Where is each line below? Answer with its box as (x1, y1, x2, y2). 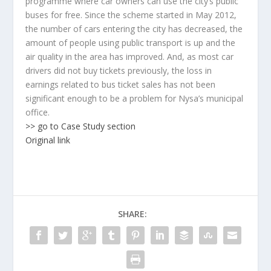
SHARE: (118, 208, 147, 220)
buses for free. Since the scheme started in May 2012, (25, 9, 237, 21)
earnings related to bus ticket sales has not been (25, 79, 216, 90)
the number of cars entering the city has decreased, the (25, 23, 243, 34)
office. (25, 106, 50, 118)
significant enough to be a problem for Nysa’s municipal (25, 93, 244, 104)
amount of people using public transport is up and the (25, 37, 236, 48)
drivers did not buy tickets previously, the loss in (25, 65, 212, 76)
